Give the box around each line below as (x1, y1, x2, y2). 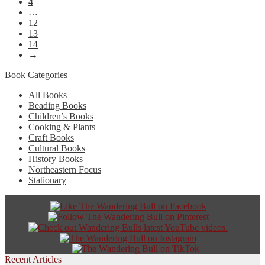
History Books (28, 153, 83, 164)
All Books (28, 89, 67, 100)
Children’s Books (28, 111, 93, 121)
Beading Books (28, 100, 86, 111)
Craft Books (28, 132, 74, 143)
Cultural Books (28, 143, 85, 153)
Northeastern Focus (28, 164, 101, 174)
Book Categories (5, 69, 67, 80)
